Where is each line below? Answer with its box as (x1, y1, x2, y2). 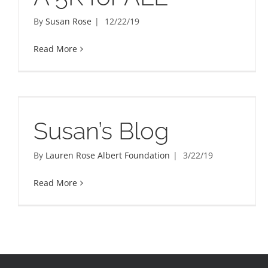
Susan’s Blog (33, 117, 169, 145)
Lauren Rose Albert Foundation (45, 150, 170, 162)
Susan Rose (45, 16, 92, 28)
